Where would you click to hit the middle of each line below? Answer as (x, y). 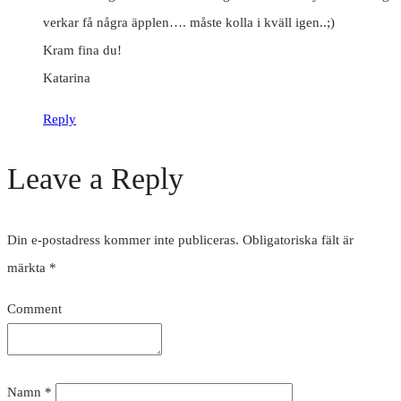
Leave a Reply (95, 178)
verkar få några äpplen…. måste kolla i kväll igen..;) (189, 22)
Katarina (67, 77)
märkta (28, 267)
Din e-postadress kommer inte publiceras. (123, 239)
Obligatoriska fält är (298, 239)
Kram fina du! (82, 50)
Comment (34, 308)
